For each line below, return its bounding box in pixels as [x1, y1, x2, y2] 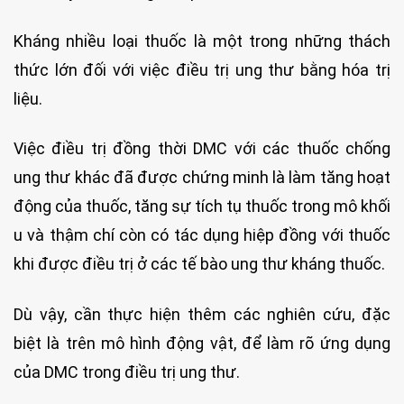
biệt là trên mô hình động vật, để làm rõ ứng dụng [14, 333, 390, 353]
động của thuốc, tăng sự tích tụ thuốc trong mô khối [14, 197, 390, 216]
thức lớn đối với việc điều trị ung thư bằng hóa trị [14, 60, 390, 79]
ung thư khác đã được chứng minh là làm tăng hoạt [14, 168, 390, 188]
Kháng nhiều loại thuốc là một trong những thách [14, 31, 390, 50]
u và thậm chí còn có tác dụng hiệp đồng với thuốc [14, 225, 390, 245]
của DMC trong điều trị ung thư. [14, 362, 240, 381]
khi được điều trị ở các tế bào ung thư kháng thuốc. [14, 254, 385, 274]
